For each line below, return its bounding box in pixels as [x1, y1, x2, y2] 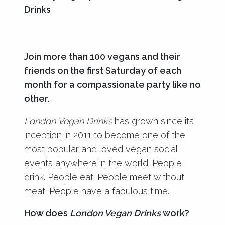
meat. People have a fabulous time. [24, 185, 169, 196]
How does [24, 207, 70, 218]
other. [24, 93, 49, 104]
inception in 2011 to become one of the [24, 129, 185, 140]
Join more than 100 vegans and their [24, 51, 180, 62]
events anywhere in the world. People [24, 157, 182, 168]
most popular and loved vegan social [24, 143, 177, 154]
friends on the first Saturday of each [24, 65, 181, 76]
